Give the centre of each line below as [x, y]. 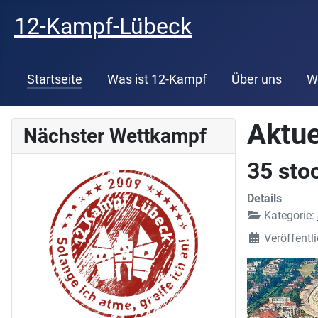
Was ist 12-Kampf [157, 79]
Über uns [256, 79]
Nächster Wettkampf [115, 136]
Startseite [54, 79]
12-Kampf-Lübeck [103, 26]
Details [264, 198]
